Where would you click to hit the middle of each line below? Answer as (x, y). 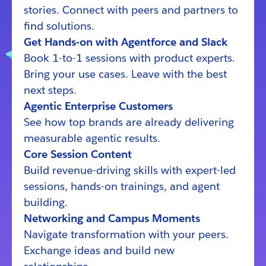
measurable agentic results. (92, 138)
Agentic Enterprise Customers (98, 106)
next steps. (50, 90)
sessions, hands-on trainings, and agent (122, 186)
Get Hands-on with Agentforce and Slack (126, 42)
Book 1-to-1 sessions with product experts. (129, 58)
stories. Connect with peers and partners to (131, 9)
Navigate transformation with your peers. (126, 234)
